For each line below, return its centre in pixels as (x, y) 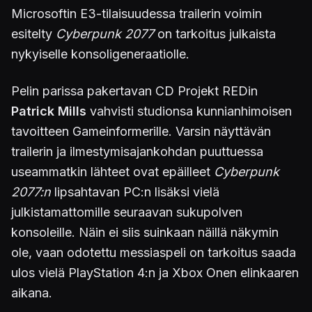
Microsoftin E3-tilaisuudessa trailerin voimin (136, 14)
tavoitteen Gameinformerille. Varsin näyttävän (141, 131)
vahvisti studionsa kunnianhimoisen (189, 111)
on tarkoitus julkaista (215, 34)
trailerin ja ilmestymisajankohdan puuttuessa (137, 151)
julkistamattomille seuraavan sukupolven (127, 212)
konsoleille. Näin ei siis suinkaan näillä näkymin (145, 232)
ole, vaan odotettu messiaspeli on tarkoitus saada (154, 252)
